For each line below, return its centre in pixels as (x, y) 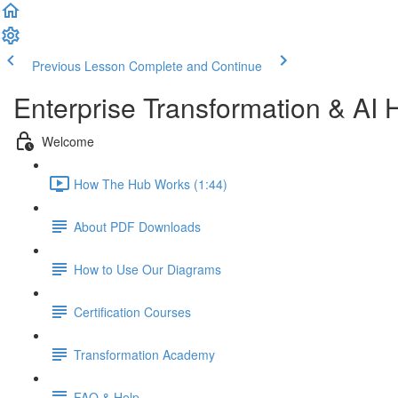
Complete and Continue (195, 66)
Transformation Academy (144, 354)
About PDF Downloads (137, 226)
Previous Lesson (79, 66)
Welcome (68, 141)
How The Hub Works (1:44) (151, 183)
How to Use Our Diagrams (147, 269)
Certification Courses (132, 311)
